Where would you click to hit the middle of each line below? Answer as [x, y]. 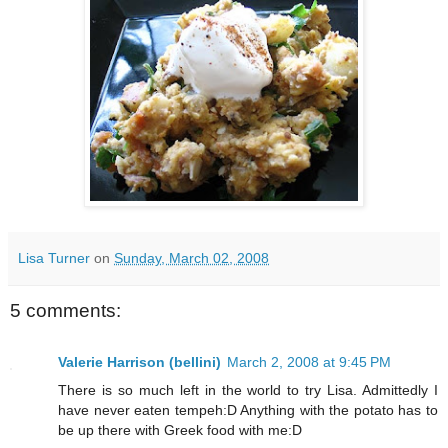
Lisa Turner [54, 257]
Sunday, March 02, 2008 [191, 257]
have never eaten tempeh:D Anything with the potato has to [248, 410]
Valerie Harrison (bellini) [139, 362]
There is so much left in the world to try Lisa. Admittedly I [248, 390]
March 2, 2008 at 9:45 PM [309, 362]
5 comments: [65, 310]
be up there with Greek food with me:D [180, 430]
